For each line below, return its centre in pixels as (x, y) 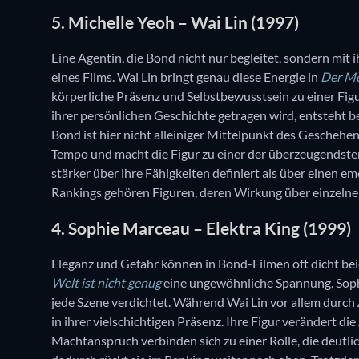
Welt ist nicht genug (106, 283)
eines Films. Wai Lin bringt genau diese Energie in (186, 77)
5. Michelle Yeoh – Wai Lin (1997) (175, 22)
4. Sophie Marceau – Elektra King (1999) (201, 228)
